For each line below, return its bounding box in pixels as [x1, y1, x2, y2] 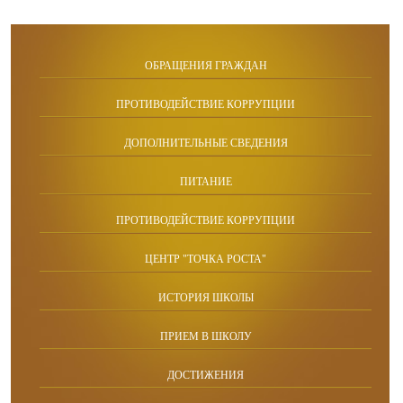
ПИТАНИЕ [179, 175, 232, 188]
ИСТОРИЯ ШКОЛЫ [157, 291, 254, 304]
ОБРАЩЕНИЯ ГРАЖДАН [144, 59, 267, 72]
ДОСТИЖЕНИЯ [167, 369, 244, 381]
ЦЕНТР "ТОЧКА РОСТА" [145, 253, 266, 265]
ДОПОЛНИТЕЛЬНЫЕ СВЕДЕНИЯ [123, 137, 288, 149]
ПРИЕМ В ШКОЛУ [159, 330, 252, 343]
